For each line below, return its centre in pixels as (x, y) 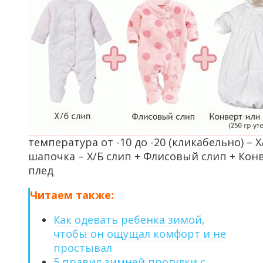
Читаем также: (72, 195)
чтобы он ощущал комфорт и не (140, 234)
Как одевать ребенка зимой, (129, 220)
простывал (83, 248)
